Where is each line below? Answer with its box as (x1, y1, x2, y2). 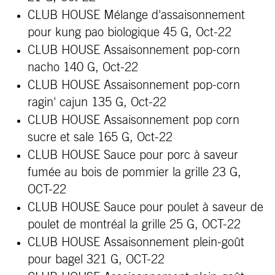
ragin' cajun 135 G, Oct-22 (28, 96, 166, 109)
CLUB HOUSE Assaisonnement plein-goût (28, 236, 244, 249)
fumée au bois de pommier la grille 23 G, (28, 166, 241, 179)
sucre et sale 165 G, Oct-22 (28, 131, 172, 144)
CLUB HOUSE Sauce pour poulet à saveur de (28, 201, 263, 214)
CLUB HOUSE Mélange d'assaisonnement (28, 9, 245, 21)
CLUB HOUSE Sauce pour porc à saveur (28, 149, 238, 161)
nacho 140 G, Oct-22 (28, 61, 138, 74)
